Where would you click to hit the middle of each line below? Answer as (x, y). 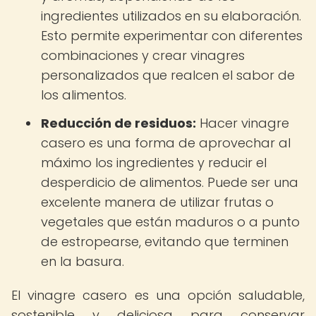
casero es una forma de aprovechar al (166, 143)
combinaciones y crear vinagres (143, 55)
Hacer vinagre (243, 123)
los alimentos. (84, 95)
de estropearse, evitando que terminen (165, 242)
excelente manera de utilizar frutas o (157, 202)
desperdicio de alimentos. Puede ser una (170, 182)
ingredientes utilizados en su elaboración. (171, 16)
